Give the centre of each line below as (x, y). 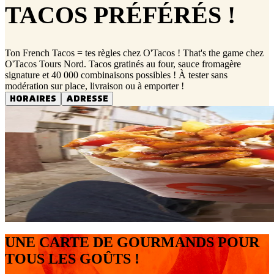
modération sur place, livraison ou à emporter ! (94, 86)
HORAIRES (33, 98)
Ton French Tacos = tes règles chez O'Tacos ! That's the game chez (134, 53)
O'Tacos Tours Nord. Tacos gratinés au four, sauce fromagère (123, 64)
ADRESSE (87, 98)
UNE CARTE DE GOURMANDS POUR (132, 242)
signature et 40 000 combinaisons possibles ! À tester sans (116, 75)
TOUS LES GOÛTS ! (72, 258)
